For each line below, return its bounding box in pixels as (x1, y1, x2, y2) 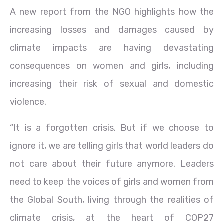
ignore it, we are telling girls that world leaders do (10, 140, 214, 151)
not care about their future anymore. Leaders (10, 158, 214, 169)
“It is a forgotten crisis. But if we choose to (10, 122, 214, 133)
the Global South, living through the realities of (10, 194, 214, 205)
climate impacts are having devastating (10, 42, 214, 53)
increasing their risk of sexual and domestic (10, 78, 214, 89)
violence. (10, 96, 46, 107)
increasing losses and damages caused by (10, 24, 214, 35)
